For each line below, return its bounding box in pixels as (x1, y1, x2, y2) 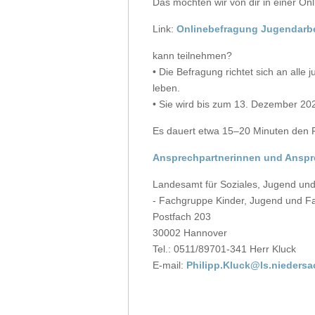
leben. (153, 82, 180, 94)
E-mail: (153, 259, 186, 271)
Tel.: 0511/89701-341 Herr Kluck (153, 243, 296, 255)
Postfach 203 (153, 211, 211, 222)
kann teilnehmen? (153, 50, 232, 61)
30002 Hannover (153, 227, 227, 238)
